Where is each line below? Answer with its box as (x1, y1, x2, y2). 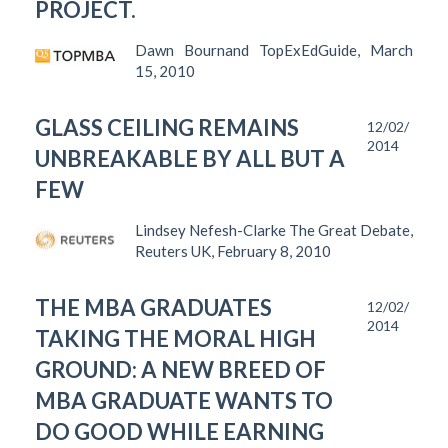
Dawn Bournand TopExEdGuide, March (134, 40, 413, 59)
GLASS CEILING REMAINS (35, 113, 299, 141)
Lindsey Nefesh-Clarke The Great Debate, (134, 220, 413, 239)
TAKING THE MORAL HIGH (35, 324, 316, 352)
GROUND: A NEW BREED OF (35, 355, 326, 383)
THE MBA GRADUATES (35, 293, 272, 321)
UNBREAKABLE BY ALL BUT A (35, 144, 345, 172)
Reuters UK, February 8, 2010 (134, 241, 331, 260)
